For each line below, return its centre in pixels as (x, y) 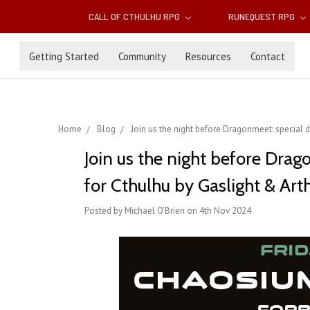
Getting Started (64, 56)
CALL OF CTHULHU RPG (136, 17)
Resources (208, 56)
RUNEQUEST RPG (262, 17)
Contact (268, 56)
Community (142, 56)
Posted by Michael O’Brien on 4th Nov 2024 (168, 211)
